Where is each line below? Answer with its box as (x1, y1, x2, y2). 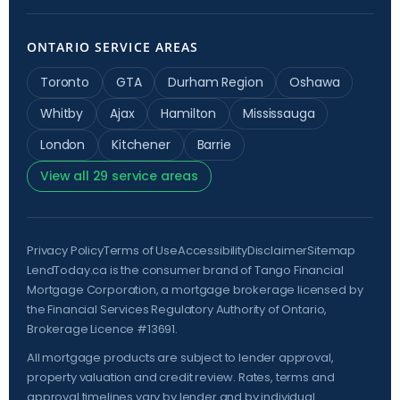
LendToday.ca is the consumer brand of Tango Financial (27, 261, 344, 279)
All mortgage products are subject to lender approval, (27, 348, 334, 366)
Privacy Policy (27, 241, 104, 259)
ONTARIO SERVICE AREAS (27, 37, 199, 55)
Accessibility (177, 241, 247, 259)
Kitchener (112, 135, 171, 154)
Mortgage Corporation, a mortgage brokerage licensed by (27, 280, 363, 298)
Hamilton (161, 104, 217, 122)
